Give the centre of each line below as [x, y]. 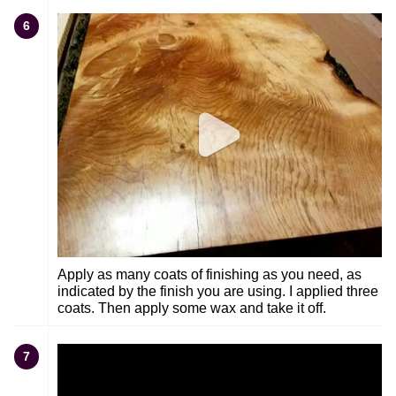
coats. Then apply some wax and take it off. [192, 308]
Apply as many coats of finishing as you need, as [209, 274]
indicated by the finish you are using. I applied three [218, 291]
